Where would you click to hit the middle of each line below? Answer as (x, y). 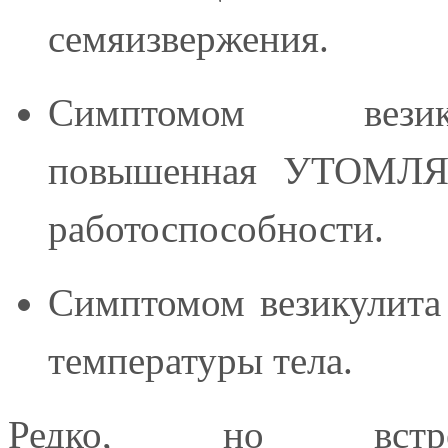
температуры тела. (200, 360)
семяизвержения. (188, 38)
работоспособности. (216, 228)
